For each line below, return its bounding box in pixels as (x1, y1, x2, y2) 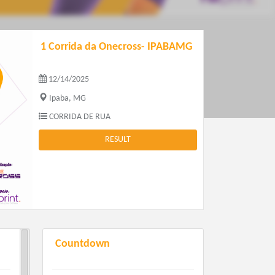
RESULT (104, 135, 131, 145)
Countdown (55, 238, 110, 250)
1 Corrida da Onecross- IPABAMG (41, 41, 193, 53)
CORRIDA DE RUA (47, 112, 111, 122)
